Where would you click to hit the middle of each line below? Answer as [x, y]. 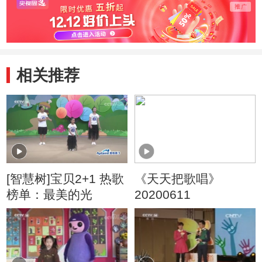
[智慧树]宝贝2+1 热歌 [65, 179]
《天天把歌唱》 [177, 179]
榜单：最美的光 [50, 195]
